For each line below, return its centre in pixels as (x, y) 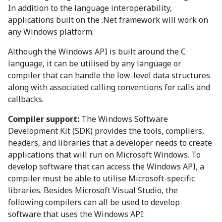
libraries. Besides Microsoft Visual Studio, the (93, 190)
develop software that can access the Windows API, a (106, 166)
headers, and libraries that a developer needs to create (110, 143)
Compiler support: (44, 119)
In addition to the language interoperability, (90, 8)
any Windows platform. (51, 32)
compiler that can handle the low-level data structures (109, 75)
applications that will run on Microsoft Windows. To (104, 155)
